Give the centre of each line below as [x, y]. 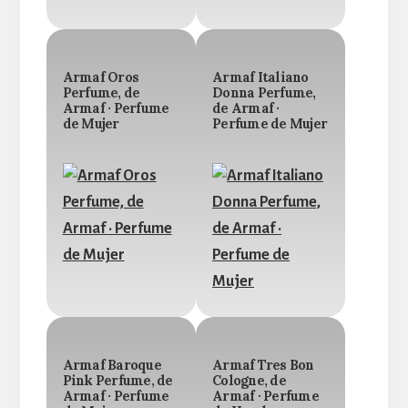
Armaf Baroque [112, 366]
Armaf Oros [101, 78]
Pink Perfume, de [117, 381]
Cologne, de [249, 381]
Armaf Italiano [260, 78]
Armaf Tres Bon [263, 366]
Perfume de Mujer [270, 124]
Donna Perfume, [264, 93]
